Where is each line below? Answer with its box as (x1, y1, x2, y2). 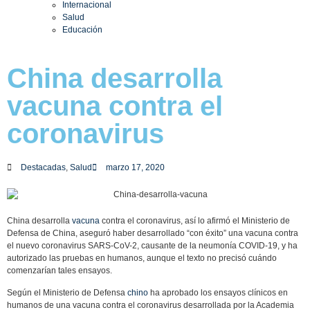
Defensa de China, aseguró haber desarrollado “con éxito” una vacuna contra (7, 228, 298, 238)
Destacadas (21, 163, 66, 172)
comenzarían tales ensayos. (7, 265, 112, 275)
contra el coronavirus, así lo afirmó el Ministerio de (100, 215, 290, 226)
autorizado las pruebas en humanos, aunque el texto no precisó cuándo (7, 253, 277, 263)
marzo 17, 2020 (106, 163, 165, 172)
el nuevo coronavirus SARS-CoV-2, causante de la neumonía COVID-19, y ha (7, 240, 298, 250)
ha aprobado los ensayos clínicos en (148, 288, 288, 298)
